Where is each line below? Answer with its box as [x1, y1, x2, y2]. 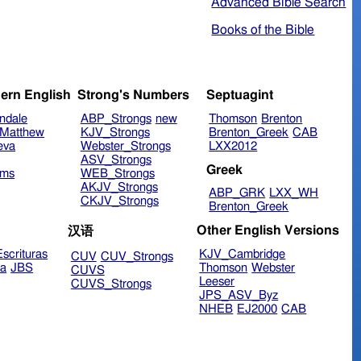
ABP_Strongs [80, 113, 151, 126]
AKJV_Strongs [80, 181, 158, 194]
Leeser [199, 275, 235, 288]
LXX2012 [209, 140, 258, 153]
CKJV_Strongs [80, 195, 159, 208]
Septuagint [205, 89, 273, 102]
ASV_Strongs [80, 154, 151, 167]
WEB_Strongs [80, 168, 155, 180]
